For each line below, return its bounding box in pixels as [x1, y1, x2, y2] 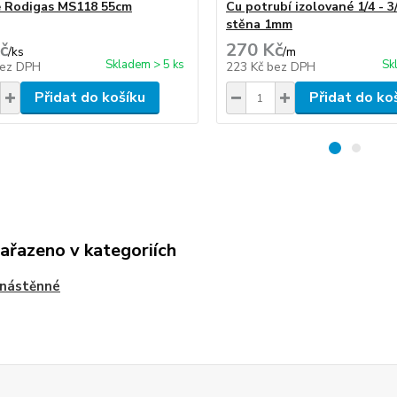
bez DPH [266, 58, 315, 75]
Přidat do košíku [34, 88, 145, 107]
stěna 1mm [225, 16, 292, 33]
